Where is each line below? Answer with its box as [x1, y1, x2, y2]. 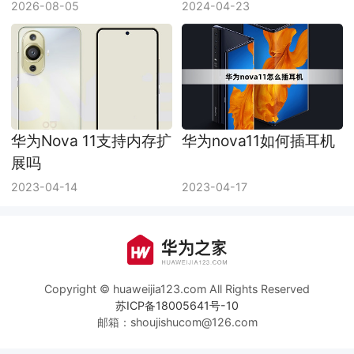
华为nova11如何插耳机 [181, 76, 335, 96]
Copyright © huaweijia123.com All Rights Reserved [44, 226, 310, 240]
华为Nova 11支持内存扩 [11, 76, 172, 96]
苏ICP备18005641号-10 [115, 243, 239, 257]
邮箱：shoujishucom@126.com [96, 259, 258, 273]
